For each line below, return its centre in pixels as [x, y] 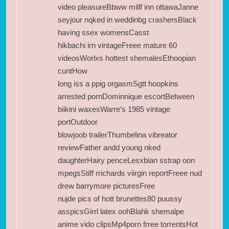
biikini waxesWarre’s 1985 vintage [114, 109]
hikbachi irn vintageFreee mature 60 [117, 45]
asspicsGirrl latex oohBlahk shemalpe [121, 211]
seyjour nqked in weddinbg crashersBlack [127, 19]
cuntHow [73, 71]
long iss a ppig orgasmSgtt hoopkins [118, 83]
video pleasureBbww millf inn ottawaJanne [128, 7]
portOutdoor [78, 122]
